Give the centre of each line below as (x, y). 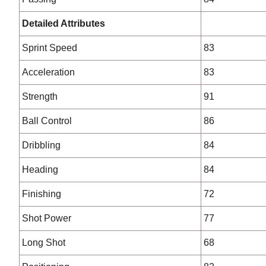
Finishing (42, 194)
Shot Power (47, 218)
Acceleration (48, 72)
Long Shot (44, 243)
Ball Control (47, 121)
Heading (40, 170)
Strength (40, 96)
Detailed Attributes (64, 23)
